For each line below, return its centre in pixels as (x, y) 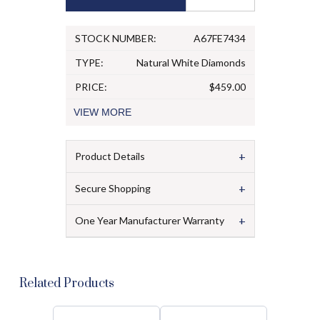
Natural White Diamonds (191, 62)
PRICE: (91, 86)
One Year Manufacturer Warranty (149, 220)
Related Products (66, 284)
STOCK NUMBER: (115, 38)
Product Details (110, 156)
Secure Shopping (112, 188)
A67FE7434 (219, 38)
